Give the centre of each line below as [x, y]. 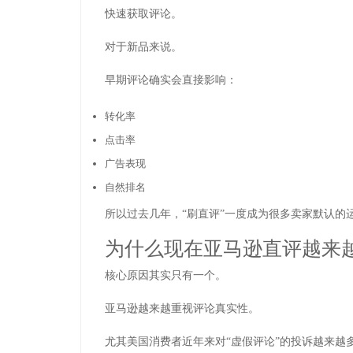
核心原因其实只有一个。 [165, 275]
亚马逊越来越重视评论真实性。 [182, 308]
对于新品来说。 [143, 46]
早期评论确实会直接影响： [171, 80]
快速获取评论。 [143, 13]
